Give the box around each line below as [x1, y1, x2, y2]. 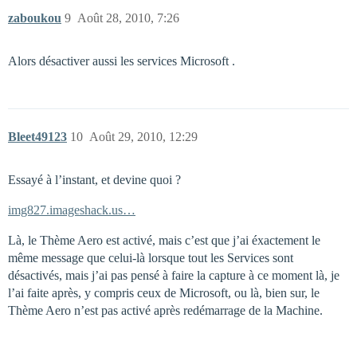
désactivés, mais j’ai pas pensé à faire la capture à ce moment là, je [8, 269, 339, 282]
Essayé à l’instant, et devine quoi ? [8, 173, 181, 186]
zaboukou [8, 11, 61, 25]
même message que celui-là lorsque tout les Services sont [8, 251, 293, 265]
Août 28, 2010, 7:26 [77, 11, 179, 25]
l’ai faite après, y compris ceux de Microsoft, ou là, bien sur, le [8, 286, 320, 300]
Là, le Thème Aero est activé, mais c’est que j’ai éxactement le [8, 233, 320, 247]
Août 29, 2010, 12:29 [89, 130, 198, 143]
